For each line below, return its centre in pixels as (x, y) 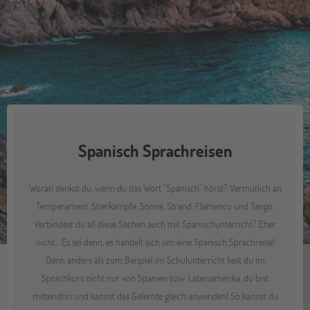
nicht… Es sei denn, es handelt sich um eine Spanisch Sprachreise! (155, 241)
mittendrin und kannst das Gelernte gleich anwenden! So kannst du (155, 295)
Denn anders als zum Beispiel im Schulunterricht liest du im (155, 259)
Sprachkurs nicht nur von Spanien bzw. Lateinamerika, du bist (155, 277)
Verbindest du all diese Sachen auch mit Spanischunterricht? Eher (155, 224)
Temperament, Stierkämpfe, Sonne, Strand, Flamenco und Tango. (155, 206)
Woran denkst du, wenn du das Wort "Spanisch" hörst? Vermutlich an (155, 188)
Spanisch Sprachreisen (155, 150)
